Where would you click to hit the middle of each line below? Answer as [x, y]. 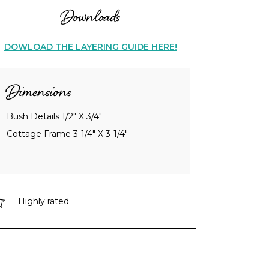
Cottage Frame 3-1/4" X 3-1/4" [67, 134]
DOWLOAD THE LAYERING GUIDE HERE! [91, 47]
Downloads [91, 19]
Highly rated [44, 201]
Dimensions [39, 94]
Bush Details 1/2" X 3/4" [54, 117]
